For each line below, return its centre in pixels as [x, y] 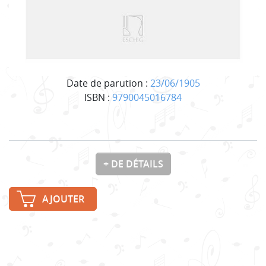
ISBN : [98, 97]
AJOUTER [63, 199]
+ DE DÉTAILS [133, 164]
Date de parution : [108, 83]
